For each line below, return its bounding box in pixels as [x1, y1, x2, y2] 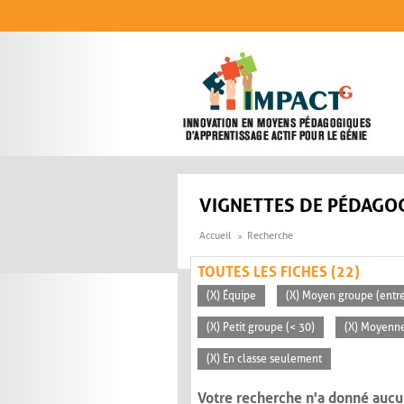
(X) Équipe [207, 289, 256, 303]
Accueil [199, 230, 231, 243]
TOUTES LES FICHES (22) [197, 263, 360, 281]
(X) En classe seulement [207, 353, 322, 366]
